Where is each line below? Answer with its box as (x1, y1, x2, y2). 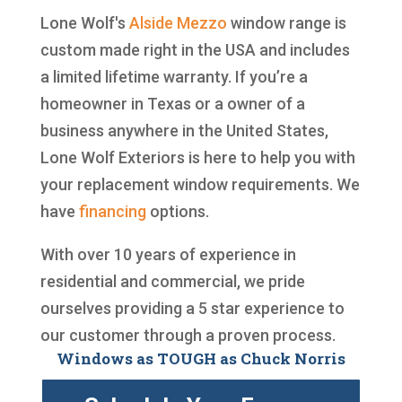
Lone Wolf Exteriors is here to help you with (39, 147, 355, 167)
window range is (226, 13, 346, 32)
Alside (128, 13, 173, 32)
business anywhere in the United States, (39, 120, 328, 140)
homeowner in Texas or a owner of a (39, 93, 305, 113)
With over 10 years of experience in (39, 244, 296, 264)
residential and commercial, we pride (39, 271, 305, 291)
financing (78, 201, 146, 221)
